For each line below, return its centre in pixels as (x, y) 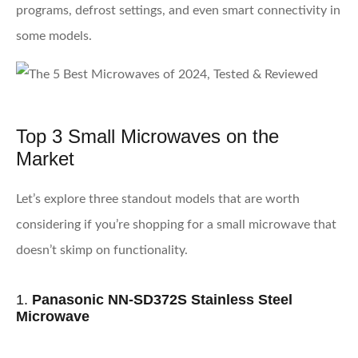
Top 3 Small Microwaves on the (147, 136)
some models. (54, 36)
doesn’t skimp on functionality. (102, 250)
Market (45, 158)
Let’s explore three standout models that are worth (158, 199)
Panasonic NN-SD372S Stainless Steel (162, 299)
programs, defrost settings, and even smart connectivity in (178, 10)
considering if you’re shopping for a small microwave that (176, 224)
